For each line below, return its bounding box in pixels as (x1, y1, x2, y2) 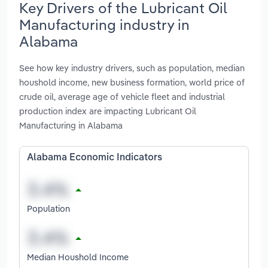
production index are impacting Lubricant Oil (19, 105, 196, 117)
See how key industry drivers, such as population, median (19, 62, 245, 74)
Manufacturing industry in (19, 15, 190, 33)
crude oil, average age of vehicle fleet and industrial (19, 91, 225, 103)
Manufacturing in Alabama (19, 120, 123, 132)
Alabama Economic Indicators (27, 153, 162, 163)
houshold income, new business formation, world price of (19, 77, 245, 89)
